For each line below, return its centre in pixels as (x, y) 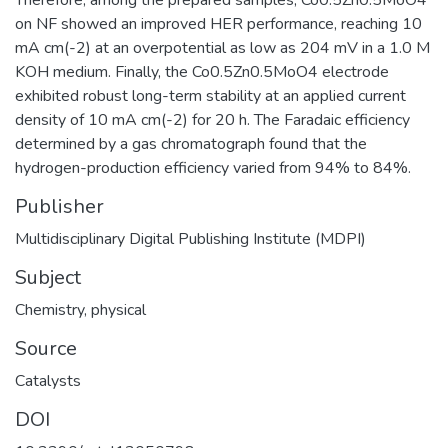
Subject (48, 277)
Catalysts (48, 380)
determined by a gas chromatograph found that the (191, 143)
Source (46, 348)
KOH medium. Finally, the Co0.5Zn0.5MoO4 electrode (202, 71)
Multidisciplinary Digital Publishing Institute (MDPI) (190, 238)
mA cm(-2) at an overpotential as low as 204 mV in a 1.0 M (222, 47)
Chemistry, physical (80, 309)
